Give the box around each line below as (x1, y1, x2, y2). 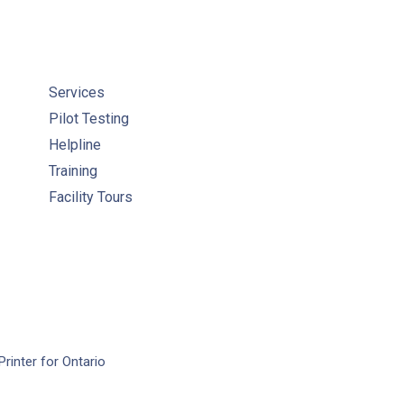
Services (49, 83, 106, 101)
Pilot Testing (49, 109, 130, 127)
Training (49, 161, 98, 179)
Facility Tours (49, 188, 133, 206)
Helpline (49, 135, 102, 153)
